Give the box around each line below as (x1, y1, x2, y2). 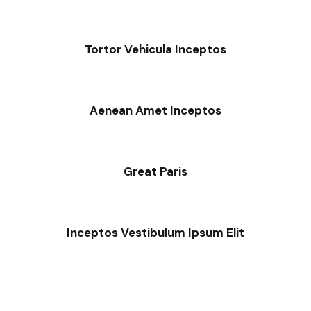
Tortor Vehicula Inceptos (85, 42, 226, 58)
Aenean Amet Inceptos (90, 103, 221, 119)
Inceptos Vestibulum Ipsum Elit (67, 225, 244, 241)
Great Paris (124, 164, 187, 180)
